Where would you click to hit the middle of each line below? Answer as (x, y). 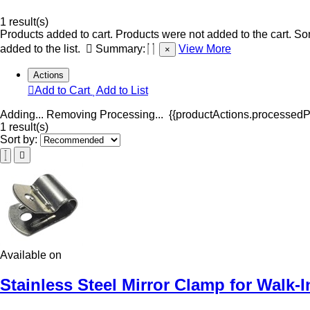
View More (205, 48)
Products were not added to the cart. (203, 34)
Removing (72, 114)
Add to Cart (64, 90)
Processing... (131, 114)
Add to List (122, 90)
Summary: (120, 48)
